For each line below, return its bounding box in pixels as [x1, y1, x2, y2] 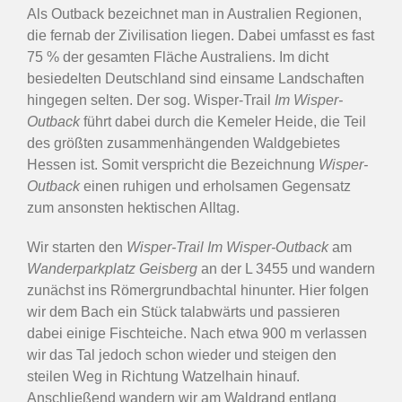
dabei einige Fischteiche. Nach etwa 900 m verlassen [27, 325, 367, 341]
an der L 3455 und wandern [197, 260, 375, 276]
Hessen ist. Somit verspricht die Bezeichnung [27, 156, 319, 172]
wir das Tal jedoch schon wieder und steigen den [27, 346, 336, 363]
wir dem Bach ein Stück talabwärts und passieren [27, 303, 340, 319]
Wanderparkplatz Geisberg [27, 260, 197, 276]
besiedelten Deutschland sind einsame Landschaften [27, 70, 364, 86]
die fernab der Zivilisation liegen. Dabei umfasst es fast [27, 27, 374, 43]
